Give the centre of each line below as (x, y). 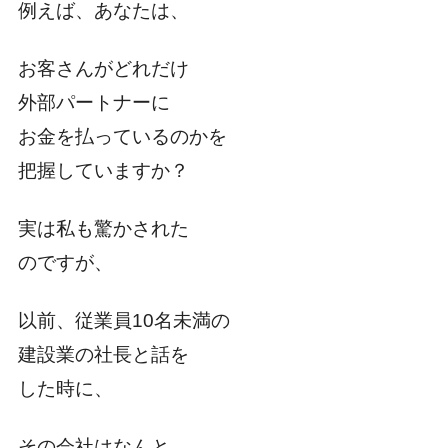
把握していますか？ (103, 171)
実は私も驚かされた (103, 229)
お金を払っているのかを (122, 137)
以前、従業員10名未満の (123, 321)
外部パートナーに (93, 103)
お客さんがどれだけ (103, 69)
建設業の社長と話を (103, 355)
